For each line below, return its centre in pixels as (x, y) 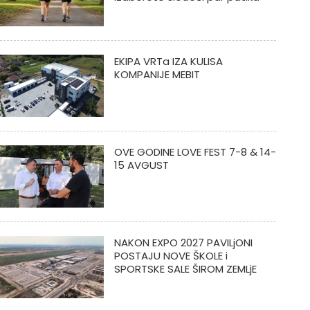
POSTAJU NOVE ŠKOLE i (171, 256)
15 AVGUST (141, 165)
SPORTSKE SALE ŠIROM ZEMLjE (185, 269)
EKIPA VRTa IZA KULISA (168, 61)
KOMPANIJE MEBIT (157, 74)
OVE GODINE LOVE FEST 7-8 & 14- (195, 152)
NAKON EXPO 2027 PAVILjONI (183, 243)
